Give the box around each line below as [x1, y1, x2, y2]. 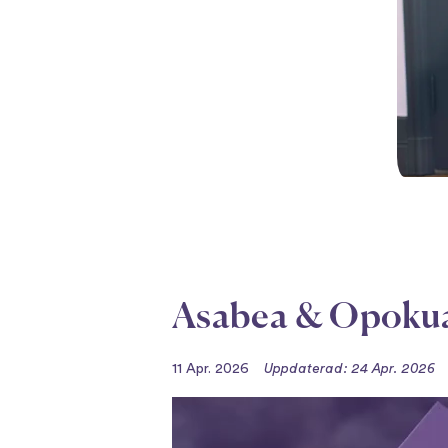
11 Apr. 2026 [172, 362, 249, 376]
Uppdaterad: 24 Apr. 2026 [264, 362, 435, 376]
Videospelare [171, 400, 275, 416]
